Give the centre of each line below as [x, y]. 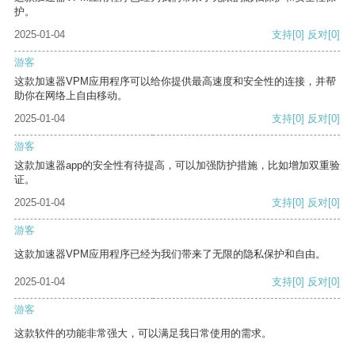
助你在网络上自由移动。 [71, 96]
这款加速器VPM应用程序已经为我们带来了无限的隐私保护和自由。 [170, 254]
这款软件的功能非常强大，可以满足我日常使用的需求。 [143, 334]
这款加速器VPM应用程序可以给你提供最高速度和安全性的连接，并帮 [175, 82]
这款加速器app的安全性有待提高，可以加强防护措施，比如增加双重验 [177, 166]
